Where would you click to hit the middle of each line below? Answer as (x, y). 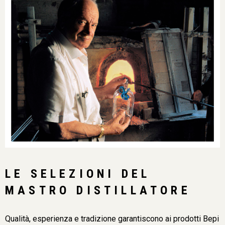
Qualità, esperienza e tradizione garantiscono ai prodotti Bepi (112, 218)
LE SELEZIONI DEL (78, 174)
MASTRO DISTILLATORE (98, 190)
